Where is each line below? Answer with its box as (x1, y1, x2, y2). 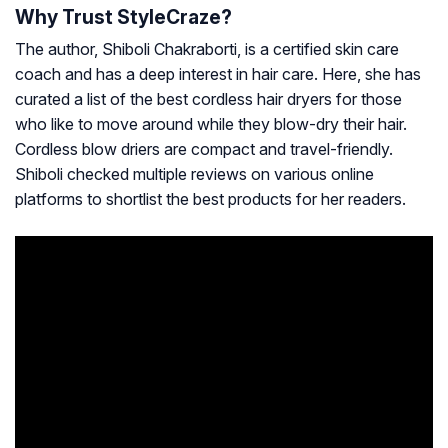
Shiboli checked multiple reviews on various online (15, 164, 374, 185)
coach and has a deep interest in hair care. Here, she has (15, 64, 421, 85)
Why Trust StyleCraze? (15, 5, 232, 30)
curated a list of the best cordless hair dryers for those (15, 89, 402, 110)
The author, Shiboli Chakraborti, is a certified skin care (15, 39, 399, 60)
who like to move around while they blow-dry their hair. (15, 114, 407, 135)
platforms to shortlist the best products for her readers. (15, 189, 406, 210)
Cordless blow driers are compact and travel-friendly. (15, 139, 393, 160)
